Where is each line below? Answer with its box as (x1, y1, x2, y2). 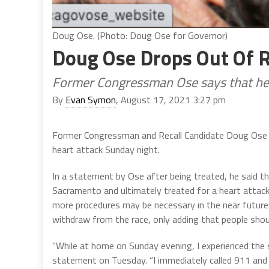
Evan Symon (65, 92, 116, 107)
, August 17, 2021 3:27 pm (116, 92, 226, 107)
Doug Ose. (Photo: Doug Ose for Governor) (52, 28, 228, 43)
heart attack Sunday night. (52, 142, 160, 157)
